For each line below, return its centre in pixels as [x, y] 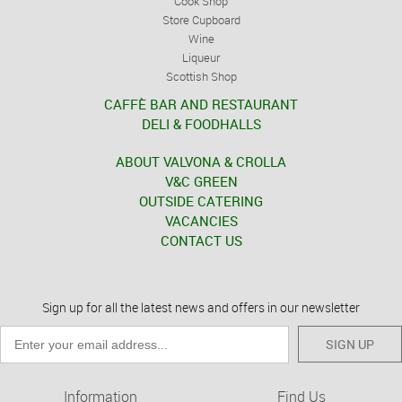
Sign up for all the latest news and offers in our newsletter [201, 307]
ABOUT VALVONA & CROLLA [201, 162]
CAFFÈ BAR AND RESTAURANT [201, 104]
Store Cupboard [201, 20]
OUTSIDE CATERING [201, 201]
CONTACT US [201, 240]
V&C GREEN [201, 181]
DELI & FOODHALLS [201, 124]
